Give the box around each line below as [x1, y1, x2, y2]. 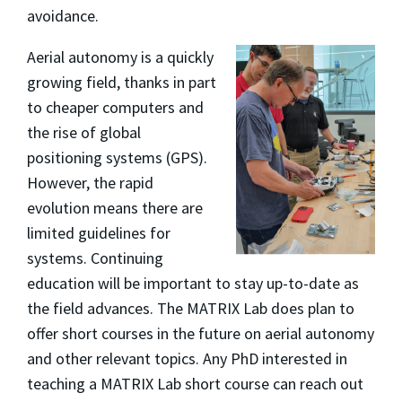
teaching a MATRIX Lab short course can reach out [27, 372, 363, 394]
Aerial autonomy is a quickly [27, 46, 214, 67]
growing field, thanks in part [27, 71, 216, 92]
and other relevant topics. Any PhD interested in [27, 347, 347, 369]
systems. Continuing [27, 247, 163, 268]
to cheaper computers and [27, 96, 204, 118]
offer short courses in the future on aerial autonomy [27, 322, 374, 344]
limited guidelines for [27, 222, 170, 243]
